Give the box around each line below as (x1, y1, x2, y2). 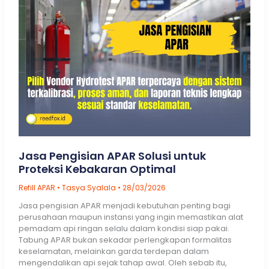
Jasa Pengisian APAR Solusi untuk (18, 148, 206, 164)
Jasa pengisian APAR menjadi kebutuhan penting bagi (18, 199, 231, 211)
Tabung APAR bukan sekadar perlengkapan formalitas (18, 234, 232, 246)
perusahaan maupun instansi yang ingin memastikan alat (18, 211, 243, 223)
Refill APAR (18, 182, 55, 193)
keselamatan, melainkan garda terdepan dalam (18, 245, 209, 257)
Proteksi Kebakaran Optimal (18, 162, 176, 177)
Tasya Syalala (61, 182, 118, 193)
